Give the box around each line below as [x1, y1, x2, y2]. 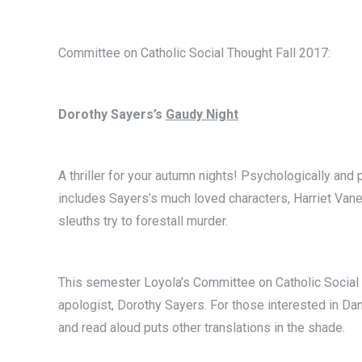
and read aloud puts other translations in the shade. [58, 319, 345, 335]
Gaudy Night [166, 106, 238, 122]
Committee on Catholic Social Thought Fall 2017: [58, 44, 330, 61]
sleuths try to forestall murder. [58, 213, 228, 229]
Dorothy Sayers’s [58, 106, 166, 122]
